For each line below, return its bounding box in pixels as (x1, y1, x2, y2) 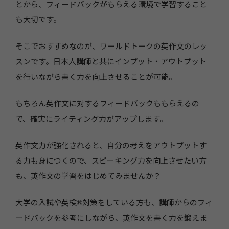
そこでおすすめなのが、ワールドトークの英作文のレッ (15, 40, 207, 52)
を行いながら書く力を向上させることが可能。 (15, 71, 176, 82)
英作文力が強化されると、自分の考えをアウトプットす (15, 140, 207, 151)
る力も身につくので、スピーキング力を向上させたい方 (15, 155, 207, 166)
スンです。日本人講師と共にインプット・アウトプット (15, 56, 207, 67)
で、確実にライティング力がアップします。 (15, 113, 167, 124)
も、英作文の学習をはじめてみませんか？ (15, 170, 161, 181)
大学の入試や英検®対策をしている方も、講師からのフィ (15, 197, 213, 208)
